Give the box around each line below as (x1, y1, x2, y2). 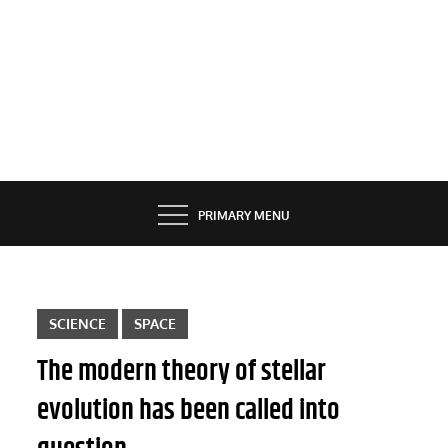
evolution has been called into (37, 389, 341, 432)
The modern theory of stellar (37, 350, 327, 393)
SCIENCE (49, 314, 107, 332)
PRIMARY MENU (198, 208, 290, 224)
